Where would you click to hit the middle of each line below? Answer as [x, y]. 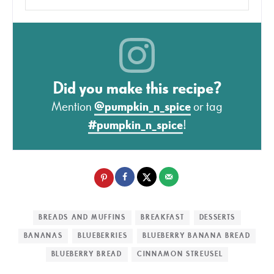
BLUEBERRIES [103, 235]
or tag [207, 107]
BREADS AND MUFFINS [82, 217]
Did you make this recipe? [137, 89]
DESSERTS [217, 217]
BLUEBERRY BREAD [87, 254]
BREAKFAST [163, 217]
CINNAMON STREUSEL [180, 254]
